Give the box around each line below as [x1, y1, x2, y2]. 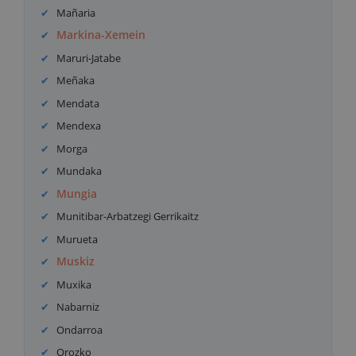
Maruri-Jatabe [56, 50, 122, 65]
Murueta [56, 231, 99, 246]
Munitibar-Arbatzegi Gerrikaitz [56, 209, 199, 224]
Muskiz [56, 253, 95, 269]
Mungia [56, 185, 98, 201]
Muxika [56, 277, 92, 292]
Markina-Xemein [56, 27, 146, 43]
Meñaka [56, 73, 95, 88]
